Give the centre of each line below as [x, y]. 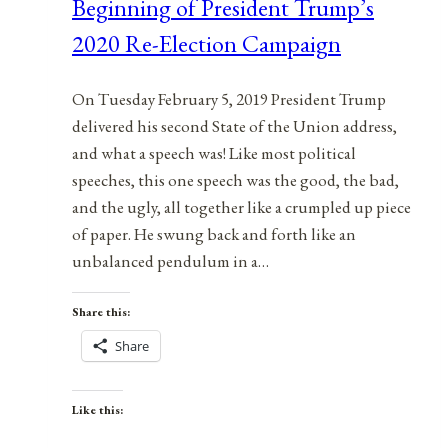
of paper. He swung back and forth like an [214, 233]
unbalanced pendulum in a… [170, 260]
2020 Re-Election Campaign [206, 43]
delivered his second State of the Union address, [234, 125]
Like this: [97, 409]
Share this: [101, 311]
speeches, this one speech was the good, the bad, [235, 179]
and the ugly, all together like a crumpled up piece [241, 206]
